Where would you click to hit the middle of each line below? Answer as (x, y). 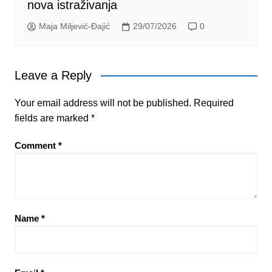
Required (213, 103)
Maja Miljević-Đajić (74, 26)
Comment (36, 145)
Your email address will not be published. (103, 103)
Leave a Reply (53, 75)
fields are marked (53, 118)
